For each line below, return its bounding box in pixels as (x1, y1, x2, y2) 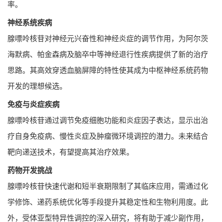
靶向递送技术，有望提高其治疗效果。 (7, 147, 134, 156)
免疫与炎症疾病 (7, 100, 59, 109)
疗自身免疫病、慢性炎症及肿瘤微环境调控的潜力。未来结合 (7, 131, 208, 140)
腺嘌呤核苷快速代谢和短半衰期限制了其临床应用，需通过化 (7, 181, 208, 190)
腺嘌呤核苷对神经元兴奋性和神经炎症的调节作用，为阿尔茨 (7, 34, 208, 43)
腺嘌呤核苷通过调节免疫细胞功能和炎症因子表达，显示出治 (7, 115, 208, 124)
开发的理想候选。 (7, 81, 67, 90)
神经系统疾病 (7, 18, 52, 27)
